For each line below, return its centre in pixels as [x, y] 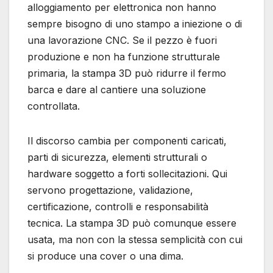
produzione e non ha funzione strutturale [124, 57]
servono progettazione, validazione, [110, 190]
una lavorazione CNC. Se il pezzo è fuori [122, 41]
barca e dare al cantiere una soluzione [117, 90]
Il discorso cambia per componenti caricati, [127, 141]
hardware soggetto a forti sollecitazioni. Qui [127, 174]
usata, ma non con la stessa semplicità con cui [135, 240]
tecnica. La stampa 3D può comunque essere [132, 223]
